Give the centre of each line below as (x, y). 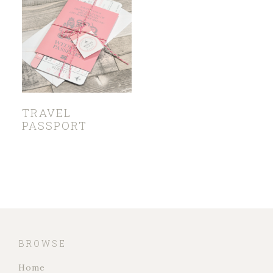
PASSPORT (54, 125)
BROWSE (42, 243)
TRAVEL (46, 112)
